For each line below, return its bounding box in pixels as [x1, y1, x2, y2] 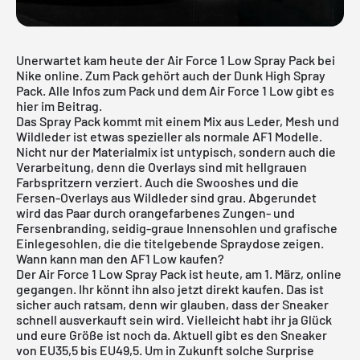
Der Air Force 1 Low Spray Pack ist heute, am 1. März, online [16, 265, 342, 281]
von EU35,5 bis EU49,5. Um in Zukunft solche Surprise [16, 342, 314, 358]
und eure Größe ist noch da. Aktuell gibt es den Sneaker [16, 326, 327, 342]
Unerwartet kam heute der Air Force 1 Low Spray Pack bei [16, 51, 335, 67]
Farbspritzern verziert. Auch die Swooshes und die [16, 174, 299, 190]
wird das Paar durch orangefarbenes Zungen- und [16, 204, 295, 220]
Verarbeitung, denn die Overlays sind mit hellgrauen [16, 158, 307, 174]
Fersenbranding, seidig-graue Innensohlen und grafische [16, 219, 337, 235]
